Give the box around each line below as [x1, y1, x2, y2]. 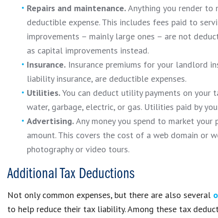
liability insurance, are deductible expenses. [27, 73, 186, 84]
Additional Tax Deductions [7, 166, 134, 182]
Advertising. [27, 115, 76, 127]
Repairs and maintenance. [27, 2, 128, 14]
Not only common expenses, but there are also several [7, 189, 213, 200]
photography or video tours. [27, 144, 129, 155]
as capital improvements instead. [27, 45, 149, 56]
